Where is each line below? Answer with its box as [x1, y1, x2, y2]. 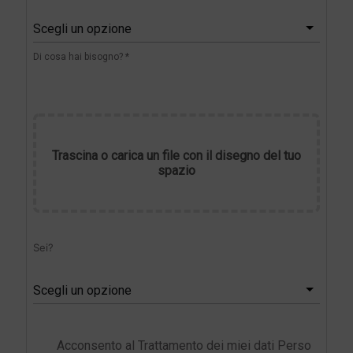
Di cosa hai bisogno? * [32, 51, 129, 63]
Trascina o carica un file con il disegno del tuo [52, 148, 301, 164]
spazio [158, 163, 195, 179]
